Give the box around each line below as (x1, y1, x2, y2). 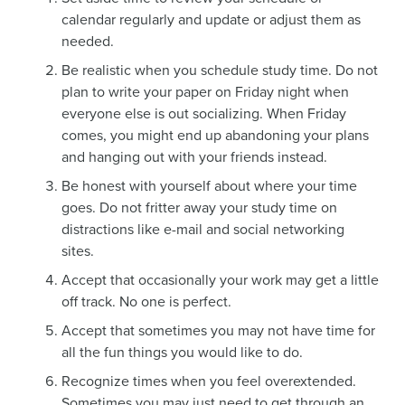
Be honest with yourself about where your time (61, 176, 357, 195)
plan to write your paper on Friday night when (61, 82, 349, 101)
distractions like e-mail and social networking (61, 220, 344, 239)
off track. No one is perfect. (61, 292, 231, 311)
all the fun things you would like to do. (61, 343, 303, 362)
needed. (61, 32, 114, 51)
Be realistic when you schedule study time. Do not (61, 61, 378, 80)
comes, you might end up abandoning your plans (61, 126, 369, 145)
